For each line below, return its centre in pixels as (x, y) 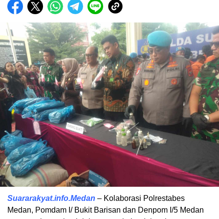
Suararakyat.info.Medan (51, 198)
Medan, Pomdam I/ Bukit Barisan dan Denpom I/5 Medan (106, 210)
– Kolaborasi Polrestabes (140, 198)
